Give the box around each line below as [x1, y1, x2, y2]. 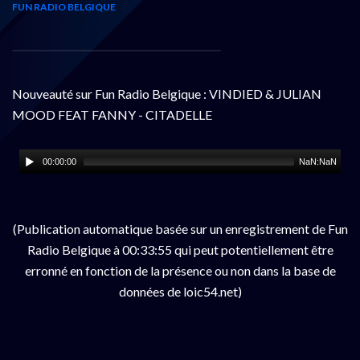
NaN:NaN [299, 156, 337, 166]
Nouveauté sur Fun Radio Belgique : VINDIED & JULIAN [12, 85, 321, 101]
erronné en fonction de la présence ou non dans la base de [24, 262, 336, 278]
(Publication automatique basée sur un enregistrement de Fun [12, 220, 348, 236]
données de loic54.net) [118, 283, 242, 299]
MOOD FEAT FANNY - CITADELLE [12, 106, 212, 122]
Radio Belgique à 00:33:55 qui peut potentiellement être [27, 241, 333, 257]
